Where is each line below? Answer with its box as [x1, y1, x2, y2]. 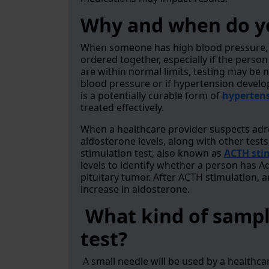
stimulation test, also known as [80, 147, 222, 160]
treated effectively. [80, 101, 164, 114]
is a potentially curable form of [80, 89, 222, 102]
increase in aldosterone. [80, 183, 190, 196]
